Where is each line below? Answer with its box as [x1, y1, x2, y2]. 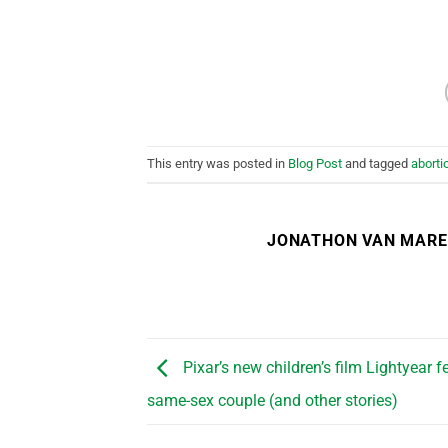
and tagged [342, 155, 411, 171]
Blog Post [288, 155, 342, 171]
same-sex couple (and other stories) [147, 390, 398, 410]
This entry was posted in [147, 155, 288, 171]
